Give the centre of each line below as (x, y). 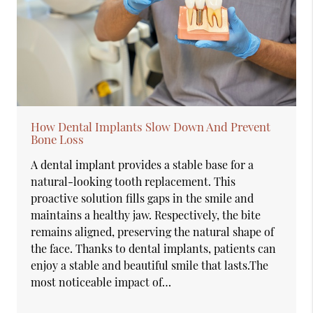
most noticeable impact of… (101, 282)
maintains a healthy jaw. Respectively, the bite (146, 214)
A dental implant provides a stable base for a (143, 164)
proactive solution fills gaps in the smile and (143, 198)
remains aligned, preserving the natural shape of (153, 231)
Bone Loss (58, 139)
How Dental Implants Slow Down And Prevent (151, 126)
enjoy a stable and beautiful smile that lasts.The (150, 265)
